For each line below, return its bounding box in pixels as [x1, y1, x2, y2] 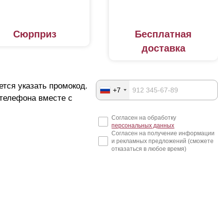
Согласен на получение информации [111, 130, 215, 137]
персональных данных [111, 122, 175, 129]
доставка [141, 43, 185, 54]
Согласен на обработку [111, 114, 177, 122]
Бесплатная [135, 29, 192, 40]
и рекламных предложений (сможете [111, 138, 214, 145]
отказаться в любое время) [111, 145, 187, 153]
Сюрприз [13, 29, 57, 40]
